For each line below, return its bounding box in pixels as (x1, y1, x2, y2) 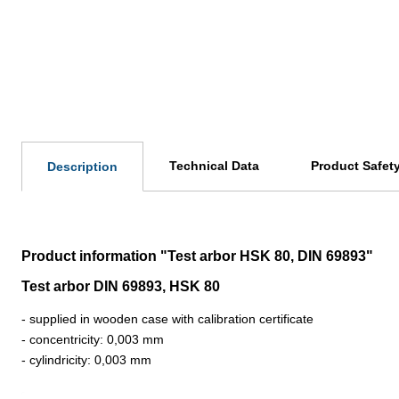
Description (47, 159, 118, 174)
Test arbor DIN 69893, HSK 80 (21, 279, 220, 294)
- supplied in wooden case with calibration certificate (21, 312, 313, 326)
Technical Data (169, 159, 259, 173)
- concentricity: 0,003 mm (21, 332, 164, 346)
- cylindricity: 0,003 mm (21, 353, 151, 367)
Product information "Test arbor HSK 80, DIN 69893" (21, 248, 373, 264)
